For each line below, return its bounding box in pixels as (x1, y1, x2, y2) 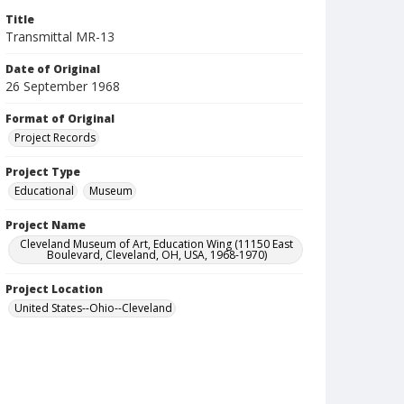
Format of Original (5, 111, 115, 126)
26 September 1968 (5, 78, 120, 95)
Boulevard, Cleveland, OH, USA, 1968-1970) (46, 247, 267, 262)
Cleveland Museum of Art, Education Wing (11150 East (20, 236, 294, 252)
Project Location (5, 281, 103, 297)
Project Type (5, 164, 80, 179)
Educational (14, 183, 74, 198)
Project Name (5, 217, 86, 233)
